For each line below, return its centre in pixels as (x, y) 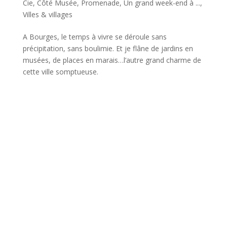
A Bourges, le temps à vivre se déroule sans (94, 36)
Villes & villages (47, 14)
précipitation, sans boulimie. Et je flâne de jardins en (108, 48)
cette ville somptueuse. (60, 71)
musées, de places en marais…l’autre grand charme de (112, 60)
